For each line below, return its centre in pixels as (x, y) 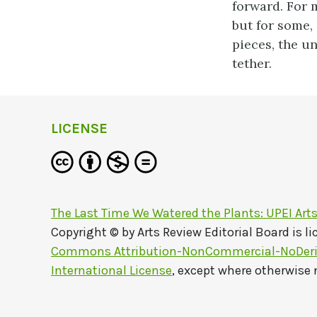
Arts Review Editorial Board (213, 232)
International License (111, 270)
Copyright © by (94, 232)
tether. (252, 63)
